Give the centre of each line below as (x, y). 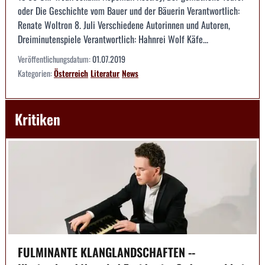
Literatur (105, 73)
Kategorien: (36, 73)
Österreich (71, 73)
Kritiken (38, 119)
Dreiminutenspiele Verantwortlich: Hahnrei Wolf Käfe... (113, 39)
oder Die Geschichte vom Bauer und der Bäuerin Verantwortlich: (129, 11)
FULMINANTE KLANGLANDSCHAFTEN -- (106, 252)
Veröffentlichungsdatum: (55, 59)
